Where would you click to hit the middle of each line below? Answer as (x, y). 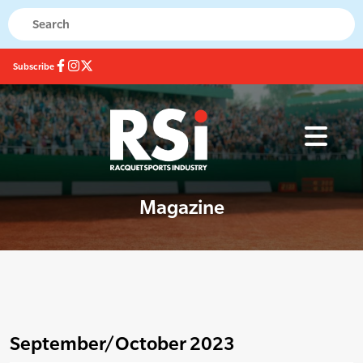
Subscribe (34, 66)
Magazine (181, 207)
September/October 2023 (122, 344)
